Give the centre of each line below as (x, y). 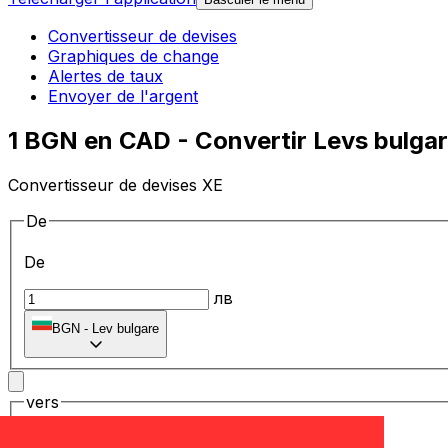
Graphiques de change (133, 56)
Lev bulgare (125, 329)
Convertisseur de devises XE (115, 184)
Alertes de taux (105, 76)
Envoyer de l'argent (123, 96)
